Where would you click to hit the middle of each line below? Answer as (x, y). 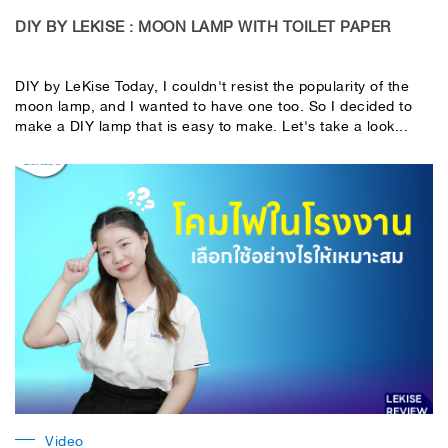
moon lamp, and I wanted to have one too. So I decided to (213, 104)
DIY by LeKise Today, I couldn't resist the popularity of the (212, 84)
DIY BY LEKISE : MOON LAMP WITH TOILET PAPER (203, 24)
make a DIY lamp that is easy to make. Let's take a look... (211, 124)
